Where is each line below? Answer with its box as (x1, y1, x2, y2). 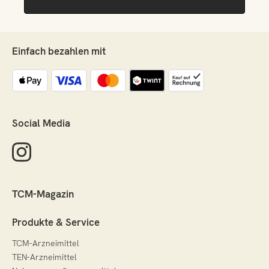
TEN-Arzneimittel (12, 252, 77, 263)
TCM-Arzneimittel (12, 238, 80, 249)
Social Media (12, 116, 70, 130)
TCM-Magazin (12, 187, 74, 201)
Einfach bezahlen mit (12, 44, 106, 58)
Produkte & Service (12, 216, 100, 229)
